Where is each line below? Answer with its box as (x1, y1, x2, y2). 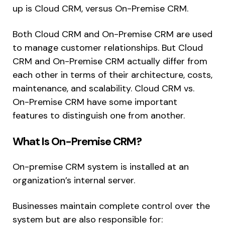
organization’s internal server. (13, 174, 135, 187)
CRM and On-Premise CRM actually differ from (13, 55, 207, 68)
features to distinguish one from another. (13, 109, 185, 122)
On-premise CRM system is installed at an (13, 161, 189, 173)
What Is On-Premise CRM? (13, 134, 142, 149)
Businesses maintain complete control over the (13, 200, 210, 212)
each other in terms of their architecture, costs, (13, 69, 212, 81)
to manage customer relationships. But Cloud (13, 42, 203, 54)
